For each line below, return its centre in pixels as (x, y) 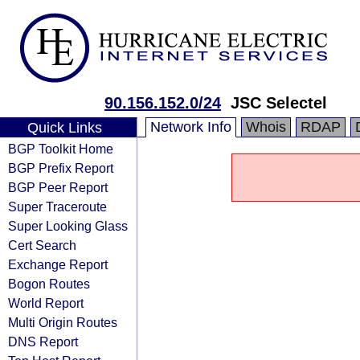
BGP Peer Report (58, 187)
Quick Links (64, 128)
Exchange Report (58, 264)
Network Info (191, 127)
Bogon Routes (49, 284)
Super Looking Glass (68, 226)
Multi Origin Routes (63, 322)
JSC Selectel (279, 103)
